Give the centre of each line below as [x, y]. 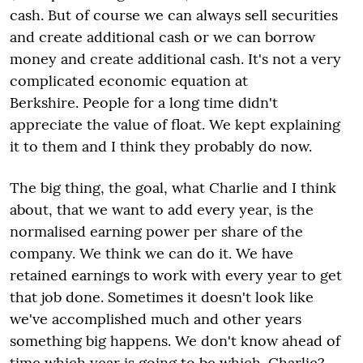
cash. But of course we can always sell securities [174, 15]
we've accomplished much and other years [156, 318]
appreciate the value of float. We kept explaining [175, 124]
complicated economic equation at [129, 80]
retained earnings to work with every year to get [176, 275]
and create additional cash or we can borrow [162, 36]
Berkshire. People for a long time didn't [144, 102]
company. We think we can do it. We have [152, 253]
